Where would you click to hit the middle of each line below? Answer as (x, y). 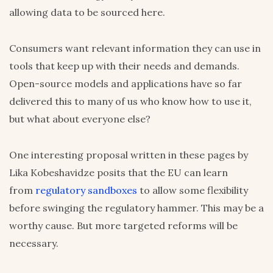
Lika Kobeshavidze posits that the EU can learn (119, 173)
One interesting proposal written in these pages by (129, 155)
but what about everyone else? (80, 119)
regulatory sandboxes (86, 190)
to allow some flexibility (193, 190)
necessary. (34, 243)
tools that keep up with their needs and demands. (124, 66)
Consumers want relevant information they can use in (135, 48)
